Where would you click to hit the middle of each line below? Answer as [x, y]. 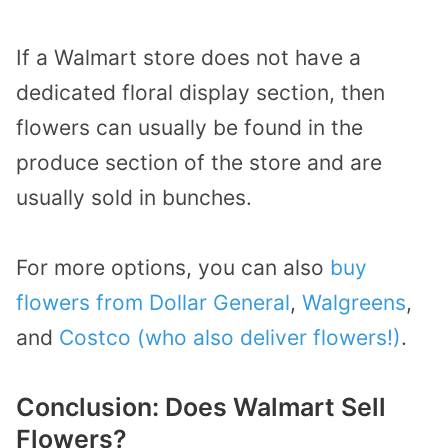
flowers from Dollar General [153, 303]
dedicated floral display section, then [200, 92]
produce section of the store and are [199, 162]
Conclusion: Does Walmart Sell [201, 406]
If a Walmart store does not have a [188, 57]
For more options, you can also [173, 268]
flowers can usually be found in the [189, 127]
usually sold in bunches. [134, 197]
